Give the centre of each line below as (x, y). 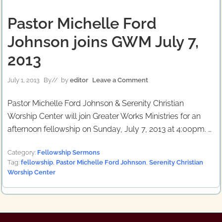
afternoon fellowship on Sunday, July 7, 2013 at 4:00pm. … (110, 129)
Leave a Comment (120, 80)
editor (79, 80)
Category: (22, 152)
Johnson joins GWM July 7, (103, 42)
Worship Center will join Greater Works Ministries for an (104, 116)
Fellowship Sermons (68, 152)
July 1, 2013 (24, 80)
